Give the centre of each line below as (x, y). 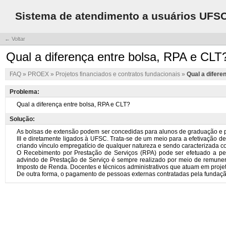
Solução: (22, 119)
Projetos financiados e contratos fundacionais (119, 74)
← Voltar (15, 39)
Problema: (24, 92)
